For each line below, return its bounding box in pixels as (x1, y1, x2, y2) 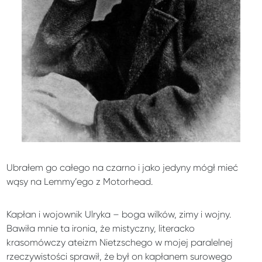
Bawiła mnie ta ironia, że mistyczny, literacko (6, 222, 195, 234)
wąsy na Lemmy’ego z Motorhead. (6, 175, 153, 187)
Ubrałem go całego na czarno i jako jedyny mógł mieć (6, 161, 239, 173)
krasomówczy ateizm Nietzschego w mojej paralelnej (6, 236, 233, 248)
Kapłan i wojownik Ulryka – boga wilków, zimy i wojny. (6, 208, 232, 220)
